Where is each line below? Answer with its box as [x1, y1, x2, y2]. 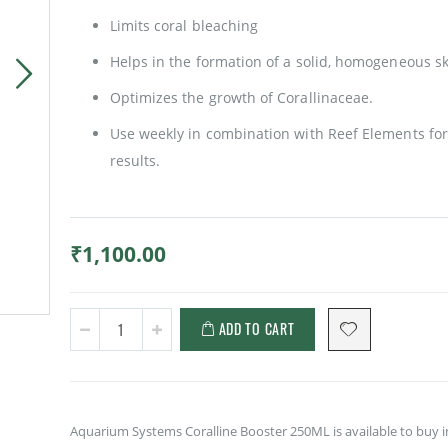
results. [109, 151, 161, 171]
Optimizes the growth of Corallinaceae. [109, 88, 374, 108]
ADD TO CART [218, 318, 295, 340]
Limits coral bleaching [109, 16, 259, 36]
